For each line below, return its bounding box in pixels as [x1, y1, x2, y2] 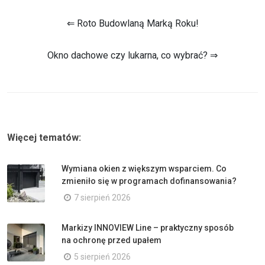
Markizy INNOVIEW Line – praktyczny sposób [62, 222, 234, 232]
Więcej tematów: [7, 131, 81, 143]
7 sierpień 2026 [74, 192, 131, 202]
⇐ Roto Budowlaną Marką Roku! [66, 17, 199, 29]
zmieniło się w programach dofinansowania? [62, 176, 237, 186]
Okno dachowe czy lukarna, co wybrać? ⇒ [47, 49, 218, 61]
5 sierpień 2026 [74, 251, 131, 261]
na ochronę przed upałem [62, 235, 161, 245]
